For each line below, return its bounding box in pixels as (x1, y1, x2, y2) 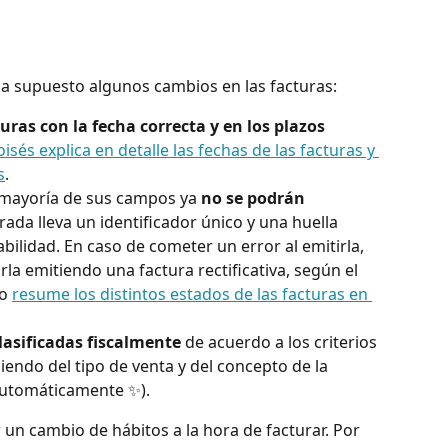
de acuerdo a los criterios (181, 331, 381, 354)
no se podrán (201, 187, 309, 210)
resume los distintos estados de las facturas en (12, 283, 372, 306)
